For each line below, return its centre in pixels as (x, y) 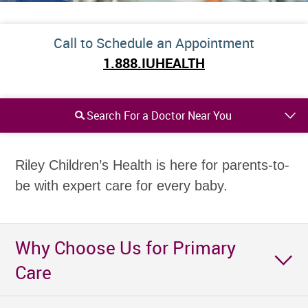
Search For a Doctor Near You (159, 115)
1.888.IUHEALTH (154, 63)
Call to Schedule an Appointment (154, 43)
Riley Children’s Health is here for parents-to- (153, 165)
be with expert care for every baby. (122, 185)
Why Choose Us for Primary (126, 247)
